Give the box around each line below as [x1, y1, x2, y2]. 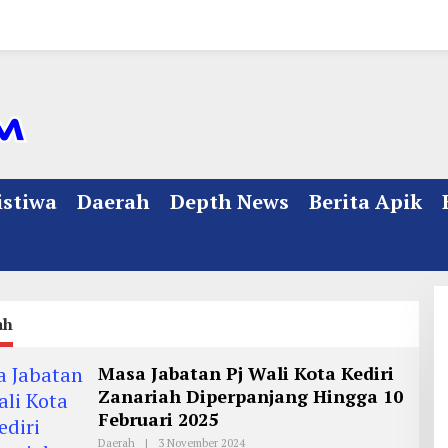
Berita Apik [309, 188, 422, 215]
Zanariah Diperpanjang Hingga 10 [97, 384, 403, 408]
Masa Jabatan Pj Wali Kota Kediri [97, 361, 394, 385]
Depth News [170, 188, 289, 215]
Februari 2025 [97, 407, 218, 431]
